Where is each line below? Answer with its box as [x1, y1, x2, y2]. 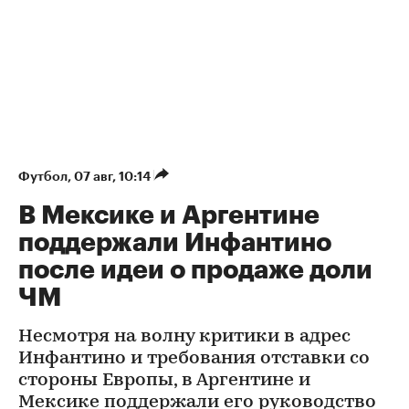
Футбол [18, 169, 68, 183]
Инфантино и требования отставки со [18, 349, 370, 368]
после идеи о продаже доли [18, 257, 372, 283]
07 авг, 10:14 [74, 169, 153, 183]
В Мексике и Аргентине [18, 202, 320, 228]
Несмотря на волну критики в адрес [18, 327, 351, 346]
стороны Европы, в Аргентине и [18, 371, 310, 390]
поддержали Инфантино [18, 229, 331, 256]
